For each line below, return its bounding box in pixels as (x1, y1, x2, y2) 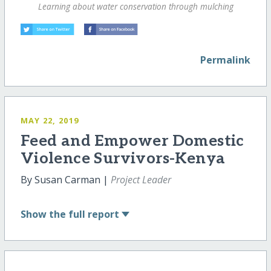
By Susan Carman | (20, 173, 111, 187)
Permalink (200, 53, 251, 67)
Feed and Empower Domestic (20, 132, 244, 151)
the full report (48, 207, 119, 221)
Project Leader (110, 173, 171, 187)
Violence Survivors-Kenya (20, 149, 226, 169)
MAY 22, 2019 (20, 115, 79, 126)
